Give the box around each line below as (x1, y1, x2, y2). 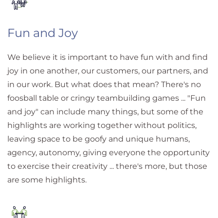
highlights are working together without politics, (7, 120, 197, 130)
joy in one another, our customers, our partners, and (7, 66, 208, 75)
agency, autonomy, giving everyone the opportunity (7, 147, 210, 157)
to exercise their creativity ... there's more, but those (7, 161, 207, 171)
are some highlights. (7, 175, 91, 184)
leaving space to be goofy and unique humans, (7, 134, 190, 144)
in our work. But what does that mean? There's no (7, 79, 201, 89)
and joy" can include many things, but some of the (7, 107, 203, 116)
